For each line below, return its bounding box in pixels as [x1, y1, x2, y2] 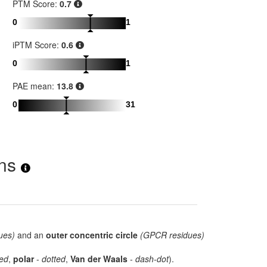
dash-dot [135, 253, 169, 265]
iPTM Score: [13, 39, 61, 51]
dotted [42, 253, 66, 265]
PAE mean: [13, 80, 57, 92]
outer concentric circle [46, 229, 138, 241]
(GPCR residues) [140, 229, 204, 241]
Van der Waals [70, 253, 128, 265]
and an [15, 229, 46, 241]
